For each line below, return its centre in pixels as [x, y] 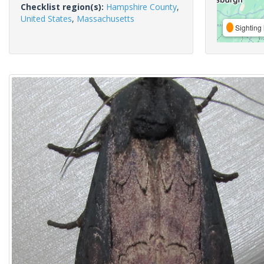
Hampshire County [141, 7]
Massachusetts [105, 19]
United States [46, 19]
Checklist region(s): [63, 7]
